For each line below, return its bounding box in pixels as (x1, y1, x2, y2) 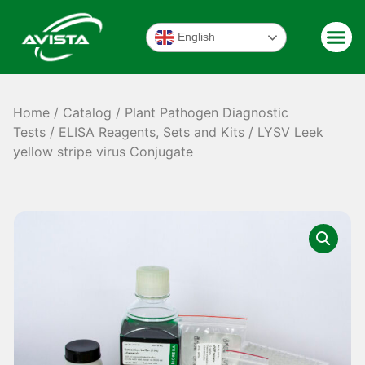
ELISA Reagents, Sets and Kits (59, 124, 245, 141)
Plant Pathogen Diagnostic (125, 104, 289, 121)
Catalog (63, 104, 112, 121)
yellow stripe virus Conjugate (13, 143, 194, 161)
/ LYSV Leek (244, 124, 324, 141)
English (174, 29, 215, 43)
